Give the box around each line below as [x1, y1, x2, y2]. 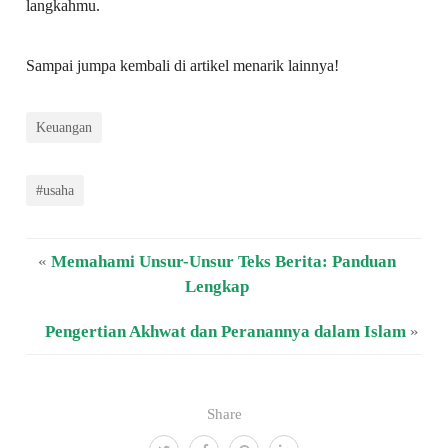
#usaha [36, 181, 75, 198]
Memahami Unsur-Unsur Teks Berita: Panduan [50, 251, 396, 271]
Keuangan [36, 118, 93, 135]
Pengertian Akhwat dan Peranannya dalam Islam [44, 321, 406, 341]
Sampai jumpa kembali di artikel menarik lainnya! [26, 56, 340, 74]
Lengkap [184, 276, 249, 296]
